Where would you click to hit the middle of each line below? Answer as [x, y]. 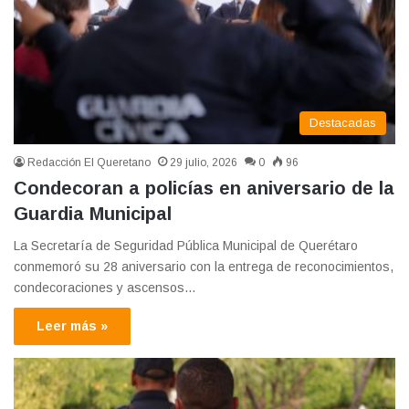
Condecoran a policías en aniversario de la [204, 188]
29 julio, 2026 [204, 162]
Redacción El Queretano [89, 162]
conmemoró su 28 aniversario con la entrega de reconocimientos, [204, 266]
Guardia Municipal [93, 213]
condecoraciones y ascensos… [105, 287]
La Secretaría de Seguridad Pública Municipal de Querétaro [186, 245]
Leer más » [72, 325]
